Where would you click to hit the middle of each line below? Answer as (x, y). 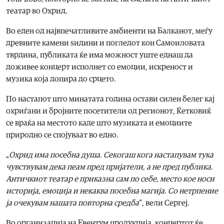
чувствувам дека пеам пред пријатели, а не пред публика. (109, 167)
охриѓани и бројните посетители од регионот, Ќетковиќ (108, 111)
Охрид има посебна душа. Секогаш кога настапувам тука (111, 155)
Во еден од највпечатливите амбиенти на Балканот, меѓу (109, 31)
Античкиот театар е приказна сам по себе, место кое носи (110, 179)
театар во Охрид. (37, 11)
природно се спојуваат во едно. (62, 135)
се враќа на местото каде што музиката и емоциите (99, 123)
